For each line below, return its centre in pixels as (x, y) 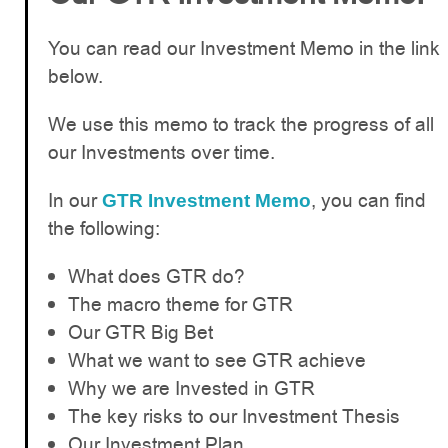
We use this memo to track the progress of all (241, 124)
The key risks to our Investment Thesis (234, 416)
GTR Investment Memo (206, 200)
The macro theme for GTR (180, 304)
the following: (104, 228)
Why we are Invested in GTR (191, 388)
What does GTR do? (156, 276)
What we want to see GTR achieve (217, 360)
